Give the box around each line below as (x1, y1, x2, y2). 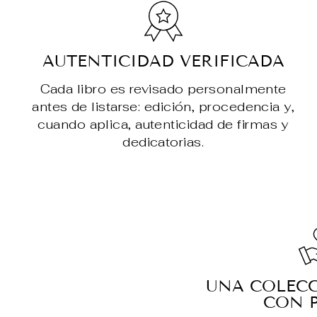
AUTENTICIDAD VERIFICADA (42, 51, 284, 71)
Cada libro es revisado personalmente (40, 81, 287, 98)
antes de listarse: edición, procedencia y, (32, 98, 295, 115)
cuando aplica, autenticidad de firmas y (38, 116, 289, 133)
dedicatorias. (122, 134, 204, 151)
